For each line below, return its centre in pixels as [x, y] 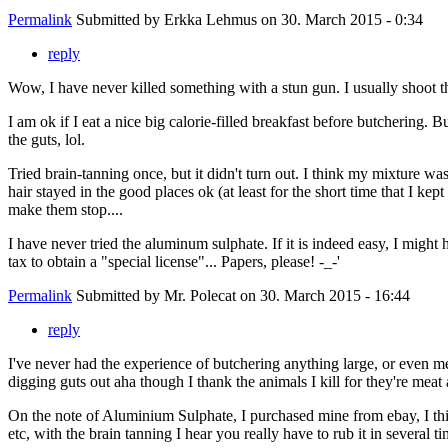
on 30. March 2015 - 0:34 [340, 20]
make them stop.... [65, 210]
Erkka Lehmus [210, 20]
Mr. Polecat [200, 296]
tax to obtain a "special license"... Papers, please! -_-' [174, 262]
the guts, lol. [46, 140]
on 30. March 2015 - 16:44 [323, 296]
